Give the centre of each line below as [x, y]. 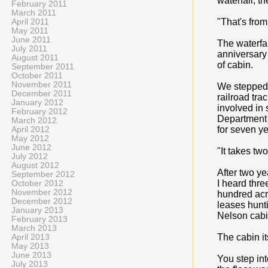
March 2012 [34, 121]
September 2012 [43, 174]
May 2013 [30, 246]
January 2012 [37, 103]
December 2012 [42, 201]
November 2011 [42, 85]
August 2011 [35, 58]
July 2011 [29, 49]
